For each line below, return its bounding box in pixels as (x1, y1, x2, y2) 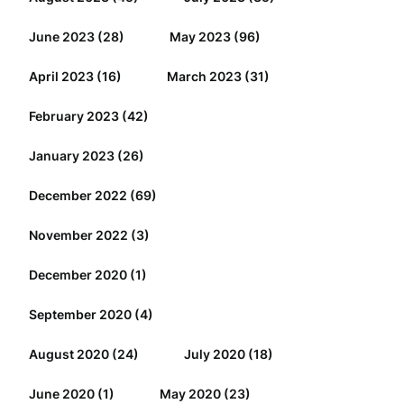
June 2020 (28, 386, 95, 401)
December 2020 (28, 267, 127, 282)
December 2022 (28, 188, 127, 203)
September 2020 (28, 307, 132, 322)
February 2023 (28, 108, 119, 124)
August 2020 (28, 346, 109, 362)
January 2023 (28, 148, 115, 163)
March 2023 (166, 69, 242, 84)
